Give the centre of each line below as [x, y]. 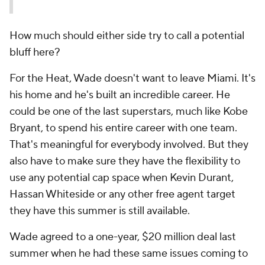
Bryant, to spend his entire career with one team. [123, 128]
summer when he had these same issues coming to [129, 253]
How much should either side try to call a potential [127, 36]
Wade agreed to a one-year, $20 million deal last [123, 237]
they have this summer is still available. [100, 211]
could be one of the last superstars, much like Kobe [129, 112]
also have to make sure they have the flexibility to [125, 161]
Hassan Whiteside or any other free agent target [122, 194]
